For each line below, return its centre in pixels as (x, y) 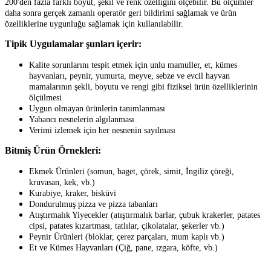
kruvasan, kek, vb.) (62, 182)
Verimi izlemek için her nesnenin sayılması (102, 130)
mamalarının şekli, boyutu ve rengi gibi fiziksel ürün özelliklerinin (143, 87)
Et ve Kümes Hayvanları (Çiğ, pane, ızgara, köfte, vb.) (123, 247)
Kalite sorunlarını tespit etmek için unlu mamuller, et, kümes (133, 65)
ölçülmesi (45, 97)
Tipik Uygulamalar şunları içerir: (73, 44)
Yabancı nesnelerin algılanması (82, 119)
